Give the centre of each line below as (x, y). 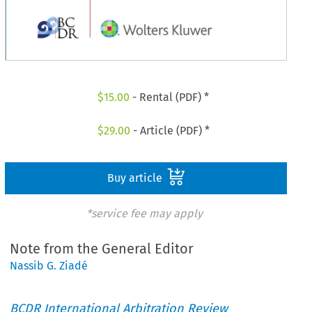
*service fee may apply (144, 213)
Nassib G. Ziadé (49, 266)
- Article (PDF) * (170, 130)
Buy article (136, 178)
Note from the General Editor (102, 249)
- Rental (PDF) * (170, 97)
